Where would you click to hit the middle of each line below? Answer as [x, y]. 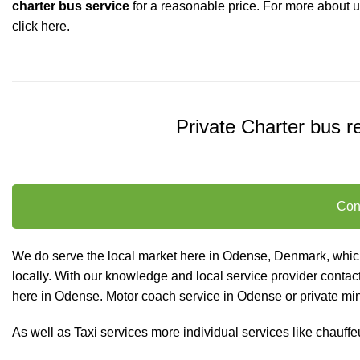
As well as [43, 333]
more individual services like [232, 333]
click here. [41, 26]
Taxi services [111, 333]
